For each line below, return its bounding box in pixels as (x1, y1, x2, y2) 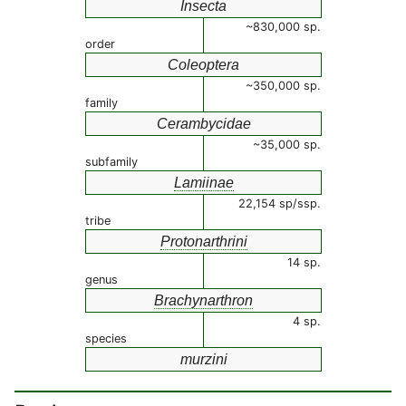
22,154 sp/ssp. (238, 197, 321, 210)
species (85, 332, 127, 345)
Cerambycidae (156, 116, 251, 131)
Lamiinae (173, 175, 234, 190)
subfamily (85, 155, 138, 169)
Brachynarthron (154, 293, 253, 308)
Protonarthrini (159, 234, 247, 249)
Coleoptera (168, 57, 239, 72)
